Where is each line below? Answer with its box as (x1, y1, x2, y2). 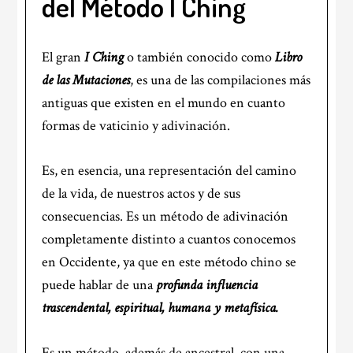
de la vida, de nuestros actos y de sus (42, 184, 241, 203)
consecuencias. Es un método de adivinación (42, 207, 289, 225)
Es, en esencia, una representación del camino (42, 162, 297, 180)
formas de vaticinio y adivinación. (42, 117, 231, 135)
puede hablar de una (42, 276, 157, 294)
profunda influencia (156, 276, 258, 294)
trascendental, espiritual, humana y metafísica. (42, 299, 279, 317)
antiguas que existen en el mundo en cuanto (42, 94, 286, 112)
